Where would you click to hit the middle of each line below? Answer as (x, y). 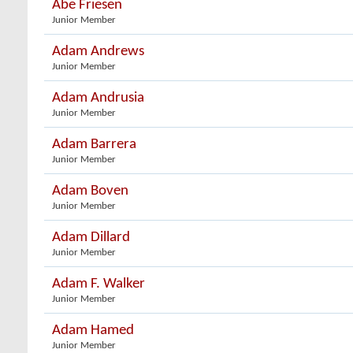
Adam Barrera (94, 145)
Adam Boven (90, 191)
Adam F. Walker (98, 284)
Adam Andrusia (98, 98)
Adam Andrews (98, 52)
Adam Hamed (93, 331)
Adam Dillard (91, 238)
